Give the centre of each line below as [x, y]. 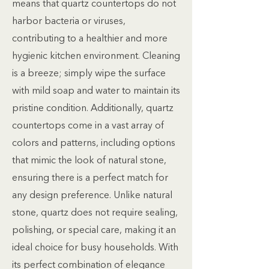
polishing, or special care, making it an [94, 231]
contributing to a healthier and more [90, 39]
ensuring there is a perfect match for [90, 178]
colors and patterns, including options [94, 144]
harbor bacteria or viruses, [69, 22]
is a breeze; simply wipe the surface [89, 74]
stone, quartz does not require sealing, [95, 213]
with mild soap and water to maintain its [96, 91]
